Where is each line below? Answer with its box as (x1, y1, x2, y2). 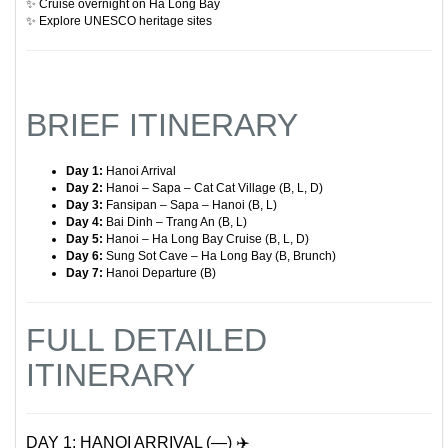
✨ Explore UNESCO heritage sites (26, 14, 212, 28)
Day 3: (66, 198, 103, 212)
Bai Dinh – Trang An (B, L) (103, 215, 247, 229)
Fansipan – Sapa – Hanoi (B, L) (103, 198, 277, 212)
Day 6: (66, 249, 103, 263)
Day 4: (66, 215, 103, 229)
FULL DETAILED (26, 322, 267, 358)
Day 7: (66, 266, 103, 280)
